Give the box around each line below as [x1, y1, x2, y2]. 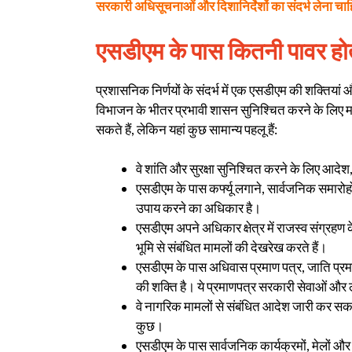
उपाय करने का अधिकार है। [136, 200, 261, 217]
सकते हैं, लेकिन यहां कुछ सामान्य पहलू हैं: [96, 120, 277, 137]
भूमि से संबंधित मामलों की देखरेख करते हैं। [136, 239, 327, 256]
